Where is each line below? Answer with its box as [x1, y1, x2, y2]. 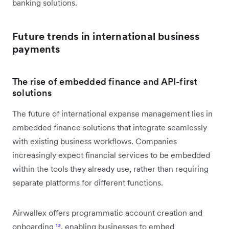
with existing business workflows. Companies [12, 135, 177, 146]
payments [12, 42, 60, 56]
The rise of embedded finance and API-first [12, 75, 198, 87]
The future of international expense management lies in [12, 108, 213, 119]
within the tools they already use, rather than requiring [12, 163, 209, 174]
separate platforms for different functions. [12, 177, 163, 188]
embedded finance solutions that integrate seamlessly [12, 122, 207, 132]
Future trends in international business [12, 29, 199, 43]
